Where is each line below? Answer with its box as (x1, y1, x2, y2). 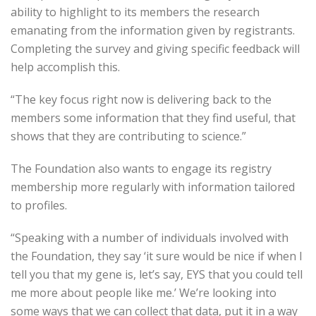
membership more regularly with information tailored (11, 179, 295, 195)
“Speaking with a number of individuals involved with (11, 230, 288, 245)
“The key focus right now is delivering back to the (11, 92, 272, 107)
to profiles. (11, 197, 67, 213)
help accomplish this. (11, 59, 120, 75)
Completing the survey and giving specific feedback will (11, 41, 300, 56)
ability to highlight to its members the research (11, 4, 260, 20)
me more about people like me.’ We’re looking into (11, 285, 276, 300)
